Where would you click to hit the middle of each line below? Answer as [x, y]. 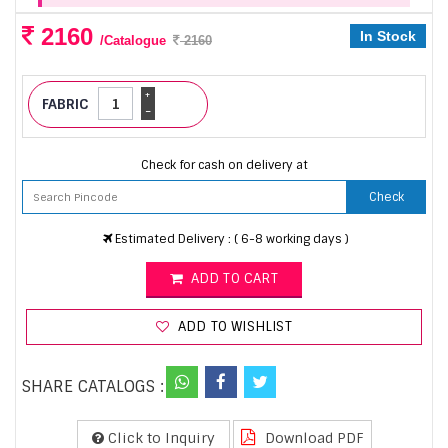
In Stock [388, 36]
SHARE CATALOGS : [93, 386]
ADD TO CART [232, 278]
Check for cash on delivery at [224, 164]
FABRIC [65, 103]
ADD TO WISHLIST [232, 326]
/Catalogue [133, 41]
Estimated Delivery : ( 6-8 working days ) [230, 238]
